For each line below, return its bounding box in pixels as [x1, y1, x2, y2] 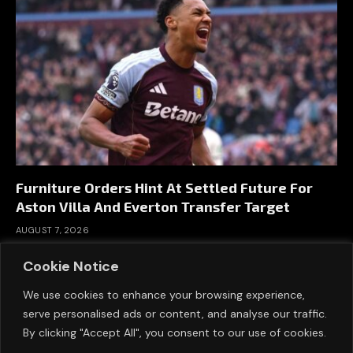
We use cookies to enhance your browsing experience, [23, 287, 305, 302]
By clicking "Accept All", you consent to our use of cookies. [23, 325, 326, 340]
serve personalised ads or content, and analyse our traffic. [23, 306, 327, 321]
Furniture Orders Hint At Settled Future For [16, 179, 313, 197]
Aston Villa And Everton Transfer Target [16, 198, 290, 216]
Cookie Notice [23, 256, 119, 276]
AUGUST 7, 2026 [16, 225, 90, 236]
